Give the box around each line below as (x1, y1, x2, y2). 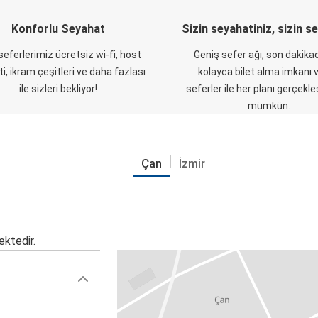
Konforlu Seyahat (11, 21, 105, 35)
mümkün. (247, 99, 290, 111)
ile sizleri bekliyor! (18, 82, 97, 94)
